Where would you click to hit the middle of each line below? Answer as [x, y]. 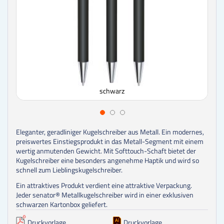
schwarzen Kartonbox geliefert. [62, 204]
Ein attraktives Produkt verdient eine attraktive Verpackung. [104, 185]
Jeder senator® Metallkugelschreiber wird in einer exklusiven [105, 195]
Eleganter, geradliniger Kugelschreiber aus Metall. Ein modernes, [110, 131]
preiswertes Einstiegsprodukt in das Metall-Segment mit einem [110, 141]
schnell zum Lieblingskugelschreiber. [69, 169]
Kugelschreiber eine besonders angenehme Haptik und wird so [107, 160]
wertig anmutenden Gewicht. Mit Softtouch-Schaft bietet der [106, 150]
